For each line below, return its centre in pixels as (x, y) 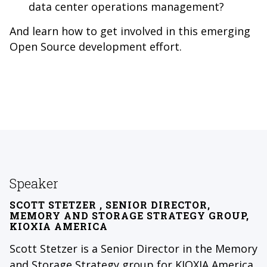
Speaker (34, 183)
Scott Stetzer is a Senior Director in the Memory (133, 249)
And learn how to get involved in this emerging (130, 31)
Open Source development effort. (96, 46)
